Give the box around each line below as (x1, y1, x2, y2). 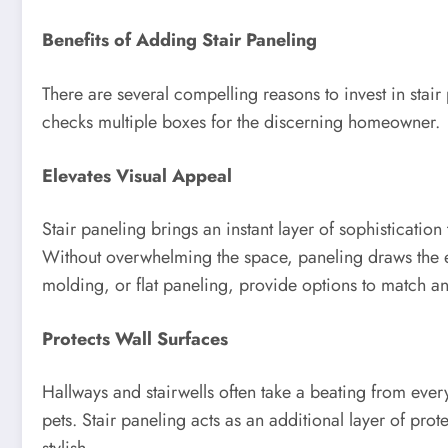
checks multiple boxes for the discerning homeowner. (42, 109, 440, 135)
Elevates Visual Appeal (42, 162, 232, 189)
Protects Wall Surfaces (42, 325, 228, 352)
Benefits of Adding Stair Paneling (42, 27, 317, 54)
